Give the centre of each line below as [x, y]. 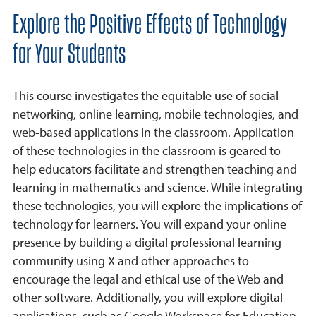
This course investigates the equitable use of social [146, 96]
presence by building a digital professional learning [147, 243]
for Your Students [69, 55]
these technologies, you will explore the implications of [157, 206]
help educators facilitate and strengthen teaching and [155, 169]
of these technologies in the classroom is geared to [147, 151]
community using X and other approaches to [131, 261]
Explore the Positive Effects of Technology [150, 26]
